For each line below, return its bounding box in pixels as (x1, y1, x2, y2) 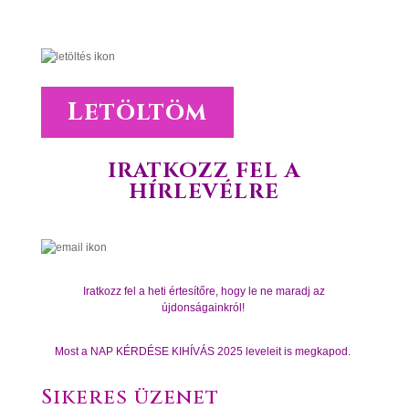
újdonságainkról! (161, 301, 247, 314)
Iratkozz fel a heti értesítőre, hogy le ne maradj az (83, 285, 326, 298)
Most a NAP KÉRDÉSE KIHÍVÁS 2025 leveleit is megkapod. (55, 345, 354, 358)
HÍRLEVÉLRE (129, 178, 280, 206)
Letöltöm (67, 96, 207, 129)
